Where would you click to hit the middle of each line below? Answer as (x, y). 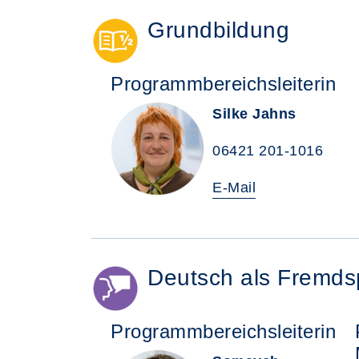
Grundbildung (218, 30)
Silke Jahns (254, 114)
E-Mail (234, 188)
